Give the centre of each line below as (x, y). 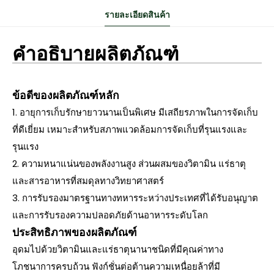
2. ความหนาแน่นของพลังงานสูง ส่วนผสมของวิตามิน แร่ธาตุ (129, 164)
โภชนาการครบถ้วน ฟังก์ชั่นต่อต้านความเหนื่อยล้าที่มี (116, 266)
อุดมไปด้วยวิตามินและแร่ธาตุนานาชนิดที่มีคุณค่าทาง (118, 249)
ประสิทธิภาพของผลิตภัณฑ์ (75, 232)
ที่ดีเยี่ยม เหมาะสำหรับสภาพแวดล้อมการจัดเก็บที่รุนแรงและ (130, 129)
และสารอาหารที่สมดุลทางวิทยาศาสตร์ (88, 181)
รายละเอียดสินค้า (137, 15)
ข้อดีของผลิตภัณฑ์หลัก (66, 95)
